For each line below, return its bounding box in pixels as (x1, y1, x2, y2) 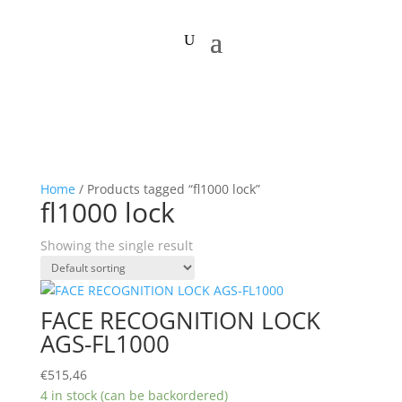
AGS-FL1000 (39, 328, 170, 360)
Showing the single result (39, 237, 193, 254)
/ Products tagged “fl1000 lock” (74, 180, 260, 197)
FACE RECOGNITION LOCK (39, 304, 320, 336)
